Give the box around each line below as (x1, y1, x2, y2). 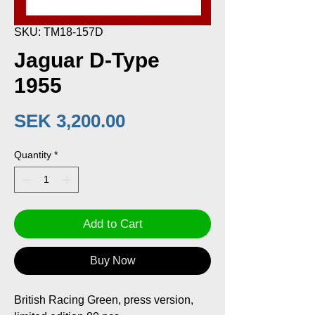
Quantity (14, 148, 51, 160)
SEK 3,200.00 (14, 110, 125, 131)
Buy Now (89, 254, 136, 266)
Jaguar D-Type (14, 48, 160, 72)
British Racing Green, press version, (14, 293, 193, 306)
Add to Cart (82, 217, 143, 231)
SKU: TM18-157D (14, 25, 103, 38)
